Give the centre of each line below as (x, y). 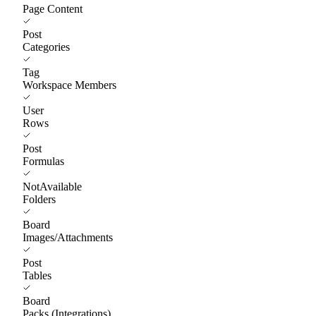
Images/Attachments (68, 237)
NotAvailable (52, 186)
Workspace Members (69, 85)
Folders (39, 199)
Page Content (53, 8)
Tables (37, 275)
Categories (46, 47)
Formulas (43, 161)
